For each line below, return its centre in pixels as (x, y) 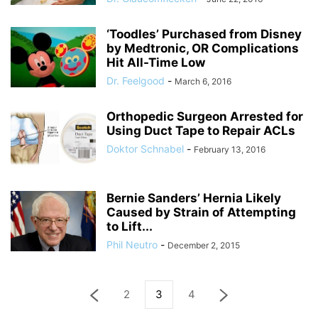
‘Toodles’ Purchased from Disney (204, 34)
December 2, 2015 (204, 245)
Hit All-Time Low (156, 62)
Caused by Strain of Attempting (201, 212)
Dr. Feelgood (136, 81)
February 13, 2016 (230, 149)
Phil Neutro (132, 245)
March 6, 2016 (203, 81)
